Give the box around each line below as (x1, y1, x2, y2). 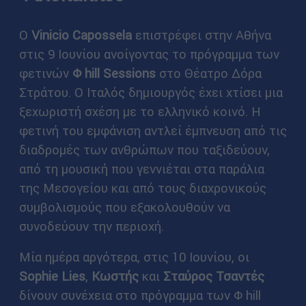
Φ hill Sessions (68, 64, 156, 81)
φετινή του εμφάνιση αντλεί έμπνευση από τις (18, 122, 287, 139)
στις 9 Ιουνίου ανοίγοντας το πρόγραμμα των (18, 45, 279, 62)
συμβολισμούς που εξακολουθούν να (18, 198, 230, 215)
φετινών (18, 64, 69, 81)
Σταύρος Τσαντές (163, 268, 264, 285)
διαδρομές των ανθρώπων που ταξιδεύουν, (18, 141, 270, 158)
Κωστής (91, 268, 139, 285)
